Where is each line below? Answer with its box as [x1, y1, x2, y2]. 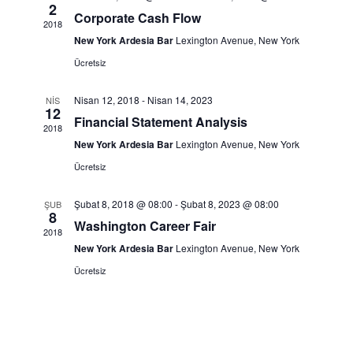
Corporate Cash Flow [73, 9, 201, 27]
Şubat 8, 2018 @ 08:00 [73, 197, 173, 210]
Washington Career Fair [73, 217, 216, 235]
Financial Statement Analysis [73, 113, 247, 131]
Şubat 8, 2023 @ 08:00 [180, 197, 279, 210]
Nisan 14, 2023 [147, 93, 213, 106]
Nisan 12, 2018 [73, 93, 139, 106]
